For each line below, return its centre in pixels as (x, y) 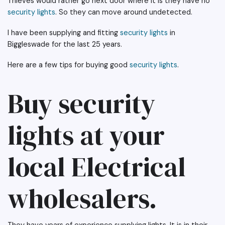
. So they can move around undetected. (124, 12)
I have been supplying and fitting (64, 33)
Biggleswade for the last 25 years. (65, 44)
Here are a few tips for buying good (69, 65)
